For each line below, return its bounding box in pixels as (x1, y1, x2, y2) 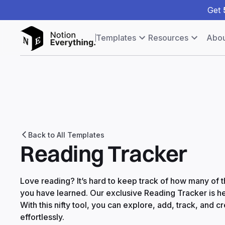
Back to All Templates (28, 130, 104, 139)
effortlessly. (20, 211, 64, 222)
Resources (148, 33, 188, 43)
